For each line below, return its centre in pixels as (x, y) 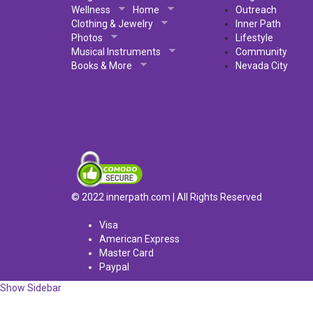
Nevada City (262, 66)
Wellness (91, 10)
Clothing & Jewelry (112, 24)
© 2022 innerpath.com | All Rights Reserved (167, 197)
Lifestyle (254, 38)
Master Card (126, 253)
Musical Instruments (116, 52)
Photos (87, 38)
